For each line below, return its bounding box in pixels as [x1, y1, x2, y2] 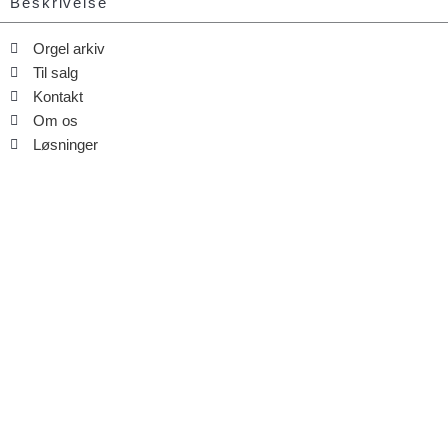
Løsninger [32, 135, 98, 153]
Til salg [32, 63, 78, 81]
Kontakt [32, 87, 83, 105]
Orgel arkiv [32, 39, 105, 57]
